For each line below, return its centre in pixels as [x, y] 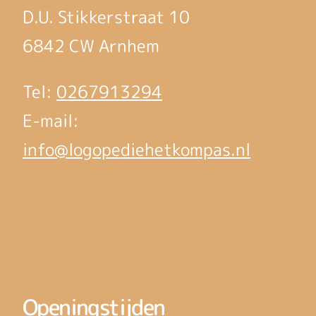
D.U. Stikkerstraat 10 [106, 17]
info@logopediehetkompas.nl [136, 149]
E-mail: [51, 120]
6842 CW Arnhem [91, 45]
